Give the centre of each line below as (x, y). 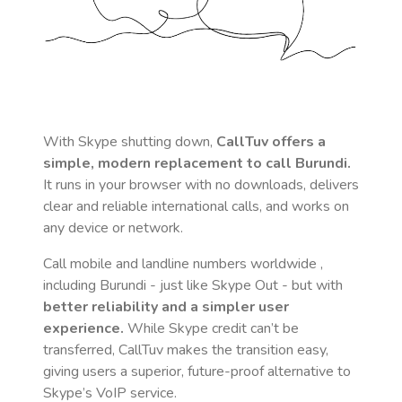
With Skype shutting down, (130, 142)
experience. (83, 328)
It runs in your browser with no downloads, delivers (201, 185)
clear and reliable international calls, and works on (196, 206)
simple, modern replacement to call (169, 163)
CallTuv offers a (271, 142)
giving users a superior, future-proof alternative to (197, 371)
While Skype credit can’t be (211, 328)
